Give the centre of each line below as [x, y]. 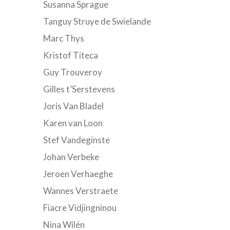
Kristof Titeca [70, 55]
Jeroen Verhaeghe [78, 174]
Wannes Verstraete [80, 191]
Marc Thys [63, 38]
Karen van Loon [73, 123]
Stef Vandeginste [76, 140]
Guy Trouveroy [72, 72]
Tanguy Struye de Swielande [97, 21]
